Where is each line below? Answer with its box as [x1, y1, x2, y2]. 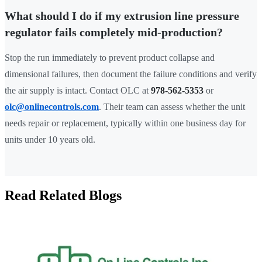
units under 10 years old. [5, 135, 95, 145]
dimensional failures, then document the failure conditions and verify [5, 69, 257, 80]
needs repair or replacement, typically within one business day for [5, 118, 246, 129]
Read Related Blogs [5, 188, 122, 204]
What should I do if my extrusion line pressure [5, 9, 239, 23]
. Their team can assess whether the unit [99, 102, 245, 112]
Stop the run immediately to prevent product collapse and [5, 53, 215, 63]
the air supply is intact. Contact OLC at [5, 85, 151, 96]
